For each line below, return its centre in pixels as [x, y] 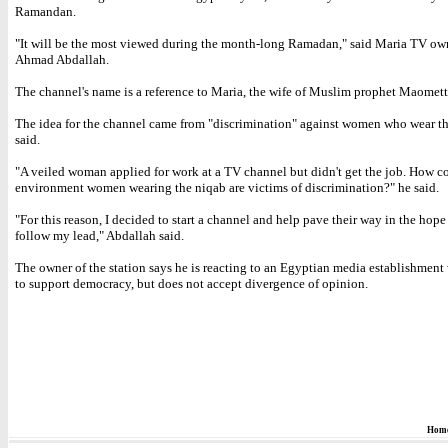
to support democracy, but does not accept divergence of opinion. [191, 283]
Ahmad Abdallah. [62, 59]
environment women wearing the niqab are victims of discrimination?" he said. [227, 187]
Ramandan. [45, 11]
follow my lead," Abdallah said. [99, 235]
